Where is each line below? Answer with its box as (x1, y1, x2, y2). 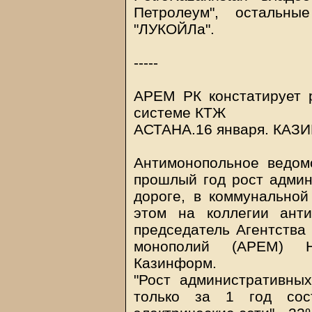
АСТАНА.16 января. (134, 121, 273, 137)
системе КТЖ (134, 104, 226, 120)
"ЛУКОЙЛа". (134, 21, 214, 37)
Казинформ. (134, 255, 217, 271)
